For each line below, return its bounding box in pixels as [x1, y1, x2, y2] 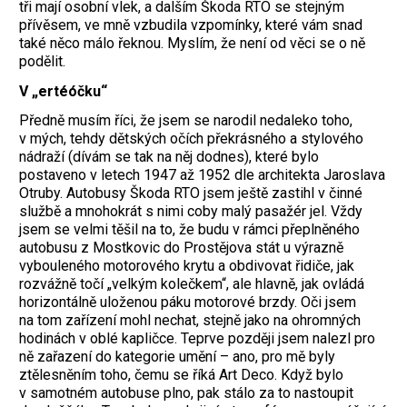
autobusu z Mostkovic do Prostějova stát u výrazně [19, 239, 343, 257]
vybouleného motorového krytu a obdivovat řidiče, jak [19, 257, 354, 275]
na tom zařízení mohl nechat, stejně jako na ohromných [19, 312, 361, 330]
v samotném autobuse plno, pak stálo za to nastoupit [19, 384, 353, 402]
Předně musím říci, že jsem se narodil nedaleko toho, [19, 112, 352, 130]
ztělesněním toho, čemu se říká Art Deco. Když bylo [19, 366, 343, 384]
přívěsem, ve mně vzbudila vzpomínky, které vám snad [19, 15, 362, 34]
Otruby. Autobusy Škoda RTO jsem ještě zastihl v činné [19, 184, 362, 203]
